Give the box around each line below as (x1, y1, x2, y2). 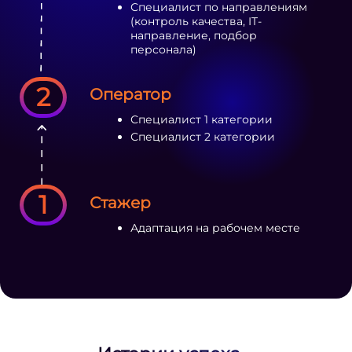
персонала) (130, 42, 197, 57)
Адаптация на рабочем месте (130, 220, 301, 235)
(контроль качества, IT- (130, 14, 262, 28)
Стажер (90, 192, 152, 212)
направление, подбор (130, 28, 258, 42)
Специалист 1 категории (130, 112, 273, 127)
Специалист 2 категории (130, 129, 276, 144)
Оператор (90, 85, 172, 104)
